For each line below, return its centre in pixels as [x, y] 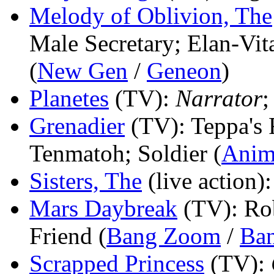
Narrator [219, 98]
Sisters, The [86, 180]
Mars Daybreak [103, 208]
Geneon [184, 70]
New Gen [83, 70]
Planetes [69, 98]
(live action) [206, 180]
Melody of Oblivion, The [151, 15]
